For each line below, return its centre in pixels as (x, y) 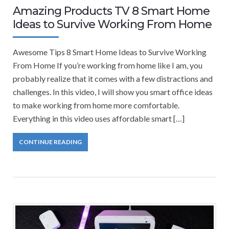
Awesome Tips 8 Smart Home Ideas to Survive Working (110, 52)
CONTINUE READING (50, 142)
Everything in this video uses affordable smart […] (99, 118)
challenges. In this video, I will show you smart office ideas (113, 92)
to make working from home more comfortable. (96, 105)
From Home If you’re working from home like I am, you (108, 65)
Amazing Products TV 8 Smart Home (111, 11)
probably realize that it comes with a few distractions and (113, 78)
